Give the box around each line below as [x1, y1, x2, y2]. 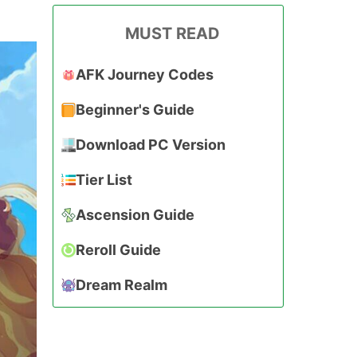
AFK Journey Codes [76, 65, 214, 83]
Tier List [76, 171, 132, 188]
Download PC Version [76, 135, 226, 153]
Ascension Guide [76, 206, 194, 223]
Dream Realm [76, 276, 167, 293]
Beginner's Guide [76, 100, 194, 118]
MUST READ [124, 23, 220, 43]
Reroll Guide [76, 241, 161, 258]
